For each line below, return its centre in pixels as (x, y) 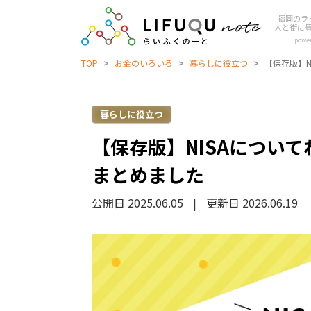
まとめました (148, 175)
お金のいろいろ (144, 63)
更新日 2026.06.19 (252, 203)
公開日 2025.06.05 (137, 203)
